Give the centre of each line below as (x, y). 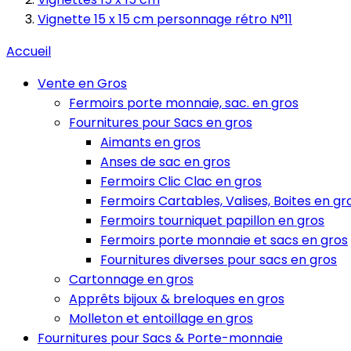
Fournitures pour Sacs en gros (161, 123)
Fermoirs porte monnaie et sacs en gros (224, 240)
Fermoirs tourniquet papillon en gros (212, 221)
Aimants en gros (150, 142)
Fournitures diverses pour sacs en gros (219, 260)
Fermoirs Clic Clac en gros (181, 181)
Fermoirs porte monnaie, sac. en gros (184, 103)
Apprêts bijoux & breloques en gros (177, 299)
